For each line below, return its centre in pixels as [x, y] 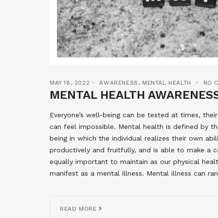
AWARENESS [119, 82]
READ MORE [79, 209]
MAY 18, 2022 [70, 82]
